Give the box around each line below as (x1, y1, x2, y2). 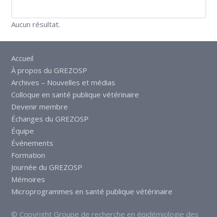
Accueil (11, 53, 33, 63)
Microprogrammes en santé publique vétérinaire (11, 186, 172, 196)
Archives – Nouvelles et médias (11, 77, 115, 87)
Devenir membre (11, 101, 68, 111)
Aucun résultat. (11, 19, 60, 29)
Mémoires (11, 174, 45, 184)
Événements (11, 138, 53, 148)
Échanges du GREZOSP (11, 113, 89, 124)
